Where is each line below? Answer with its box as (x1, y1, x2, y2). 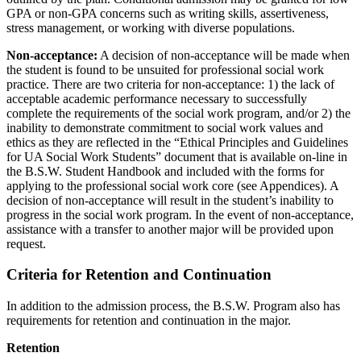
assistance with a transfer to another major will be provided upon (6, 222, 334, 236)
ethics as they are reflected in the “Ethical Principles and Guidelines (6, 135, 348, 149)
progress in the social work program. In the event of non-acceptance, (6, 207, 354, 222)
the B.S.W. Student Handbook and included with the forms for (6, 164, 324, 178)
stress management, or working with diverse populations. (6, 20, 295, 35)
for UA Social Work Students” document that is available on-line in (6, 149, 347, 164)
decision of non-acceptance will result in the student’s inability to (6, 193, 334, 207)
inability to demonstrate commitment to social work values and (6, 120, 323, 135)
